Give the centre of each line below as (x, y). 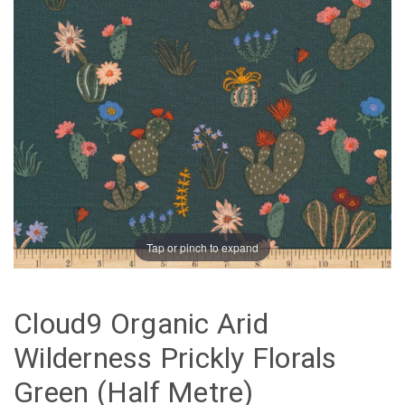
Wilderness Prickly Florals (175, 358)
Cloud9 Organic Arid (141, 324)
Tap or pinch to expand (202, 247)
